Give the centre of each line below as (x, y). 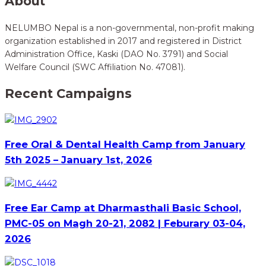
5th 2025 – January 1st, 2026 (78, 159)
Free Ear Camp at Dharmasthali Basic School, (123, 208)
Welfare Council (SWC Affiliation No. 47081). (95, 67)
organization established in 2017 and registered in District (123, 41)
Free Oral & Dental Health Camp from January (125, 144)
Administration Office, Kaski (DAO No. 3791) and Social (116, 54)
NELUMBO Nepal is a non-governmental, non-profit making (129, 28)
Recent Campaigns (68, 94)
